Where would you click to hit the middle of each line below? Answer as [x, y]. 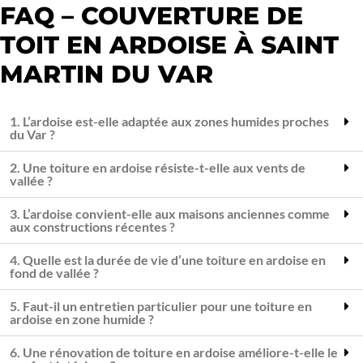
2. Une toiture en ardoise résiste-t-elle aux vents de [158, 168]
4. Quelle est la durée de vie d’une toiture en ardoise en [168, 260]
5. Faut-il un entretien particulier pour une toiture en [161, 306]
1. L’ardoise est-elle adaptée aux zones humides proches [169, 122]
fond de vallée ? [54, 273]
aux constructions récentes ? [92, 227]
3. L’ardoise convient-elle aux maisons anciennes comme [170, 214]
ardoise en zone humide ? [82, 319]
